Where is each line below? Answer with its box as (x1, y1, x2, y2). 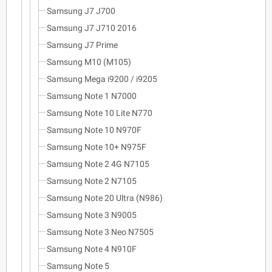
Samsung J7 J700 (47, 5, 115, 16)
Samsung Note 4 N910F (47, 243, 137, 254)
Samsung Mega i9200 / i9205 (47, 73, 157, 84)
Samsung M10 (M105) (47, 56, 131, 67)
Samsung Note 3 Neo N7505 (47, 226, 154, 237)
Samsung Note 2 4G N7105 (47, 158, 149, 169)
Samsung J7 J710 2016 (47, 22, 137, 33)
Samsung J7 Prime (47, 39, 118, 50)
